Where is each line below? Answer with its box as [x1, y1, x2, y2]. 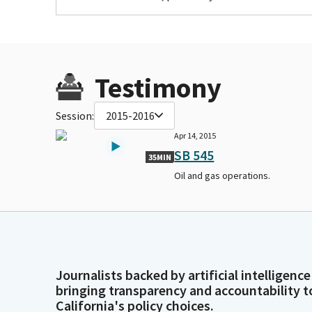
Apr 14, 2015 [174, 130, 217, 141]
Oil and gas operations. [174, 169, 271, 182]
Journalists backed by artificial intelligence [56, 266, 311, 283]
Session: [56, 108, 94, 123]
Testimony [95, 70, 221, 105]
